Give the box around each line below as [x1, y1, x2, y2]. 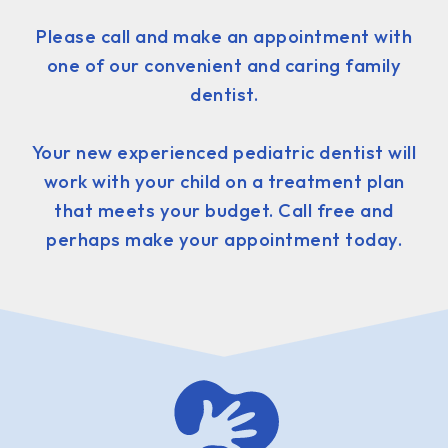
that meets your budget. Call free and [54, 198, 394, 222]
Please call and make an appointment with [36, 24, 412, 48]
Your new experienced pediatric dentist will [31, 140, 417, 164]
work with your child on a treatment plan [43, 169, 405, 193]
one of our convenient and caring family [46, 53, 402, 77]
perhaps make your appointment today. [46, 227, 402, 251]
